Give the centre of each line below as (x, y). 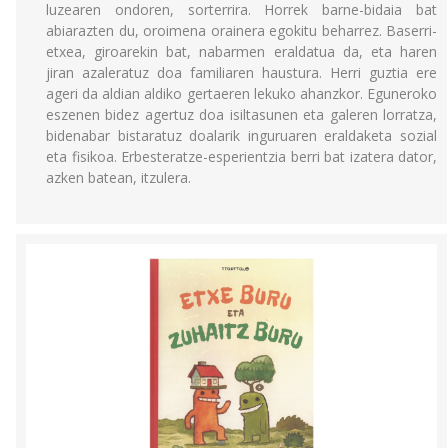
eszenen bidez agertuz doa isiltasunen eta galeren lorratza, (241, 114)
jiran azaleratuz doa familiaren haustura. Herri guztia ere (241, 72)
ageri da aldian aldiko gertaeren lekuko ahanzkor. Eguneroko (241, 93)
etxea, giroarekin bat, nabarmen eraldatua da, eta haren (241, 51)
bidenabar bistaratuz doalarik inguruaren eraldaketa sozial (241, 135)
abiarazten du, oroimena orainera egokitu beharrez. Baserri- (241, 30)
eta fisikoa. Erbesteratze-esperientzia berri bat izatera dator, (241, 156)
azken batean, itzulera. (118, 177)
